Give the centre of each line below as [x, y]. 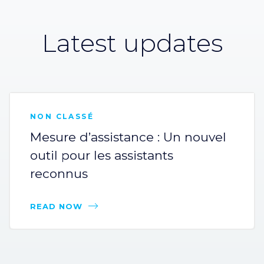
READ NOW [56, 206]
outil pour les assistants [102, 155]
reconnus [59, 173]
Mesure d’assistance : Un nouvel [128, 137]
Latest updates [132, 43]
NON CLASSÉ [62, 116]
